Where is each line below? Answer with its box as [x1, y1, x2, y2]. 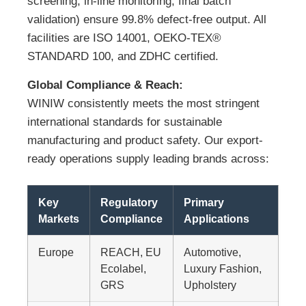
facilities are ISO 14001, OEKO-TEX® [27, 31, 221, 45]
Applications [184, 212, 249, 225]
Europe [38, 245, 74, 258]
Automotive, [184, 245, 241, 258]
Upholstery [184, 278, 236, 291]
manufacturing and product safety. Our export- [27, 133, 263, 147]
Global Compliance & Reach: [27, 78, 183, 92]
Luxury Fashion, [184, 262, 262, 275]
